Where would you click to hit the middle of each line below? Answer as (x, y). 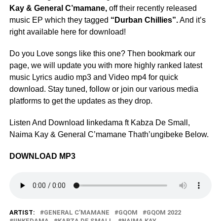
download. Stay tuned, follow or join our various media (104, 89)
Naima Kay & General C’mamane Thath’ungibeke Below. (109, 134)
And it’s (192, 20)
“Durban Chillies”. (144, 20)
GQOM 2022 (164, 212)
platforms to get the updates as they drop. (81, 101)
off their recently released (153, 8)
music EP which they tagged (60, 20)
